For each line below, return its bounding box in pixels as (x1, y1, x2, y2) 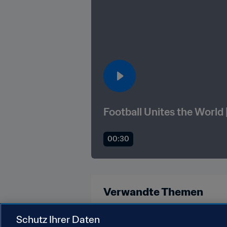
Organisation (170, 212, 215, 222)
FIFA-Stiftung (110, 212, 157, 222)
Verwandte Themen (103, 184, 203, 199)
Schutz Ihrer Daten (16, 213, 100, 225)
